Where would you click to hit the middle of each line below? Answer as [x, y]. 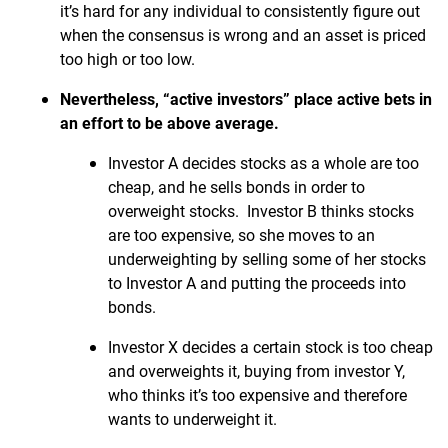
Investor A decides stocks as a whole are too [263, 162]
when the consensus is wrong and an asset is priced [243, 34]
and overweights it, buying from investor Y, [256, 370]
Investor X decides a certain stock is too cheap [270, 346]
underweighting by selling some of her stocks [267, 258]
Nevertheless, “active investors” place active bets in [246, 98]
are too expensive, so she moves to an [241, 234]
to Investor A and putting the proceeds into [257, 282]
